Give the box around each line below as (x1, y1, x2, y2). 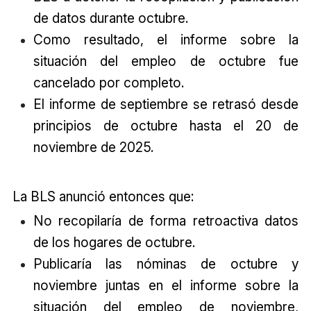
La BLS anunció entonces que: (12, 187, 194, 205)
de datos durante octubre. (33, 9, 188, 26)
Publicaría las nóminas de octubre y (33, 255, 299, 272)
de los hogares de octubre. (33, 233, 195, 251)
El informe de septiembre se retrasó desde (33, 95, 299, 112)
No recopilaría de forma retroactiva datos (33, 212, 299, 229)
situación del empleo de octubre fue (33, 52, 299, 69)
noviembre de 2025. (33, 138, 153, 155)
